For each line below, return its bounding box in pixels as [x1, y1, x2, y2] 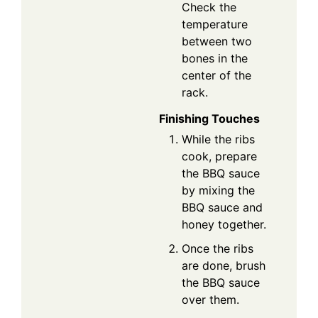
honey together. [182, 217, 266, 232]
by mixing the [182, 183, 255, 198]
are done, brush [182, 258, 265, 273]
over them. [182, 292, 239, 307]
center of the [182, 68, 251, 83]
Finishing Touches [159, 111, 260, 126]
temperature [182, 17, 248, 32]
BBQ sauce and [182, 200, 263, 215]
